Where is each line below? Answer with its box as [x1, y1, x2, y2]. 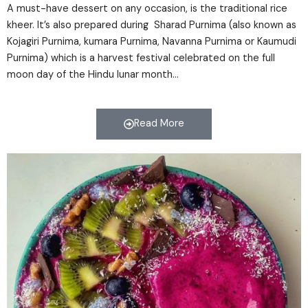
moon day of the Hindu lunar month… [7, 67, 179, 81]
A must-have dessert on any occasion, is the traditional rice [7, 1, 287, 15]
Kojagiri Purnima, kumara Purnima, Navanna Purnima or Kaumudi [7, 34, 296, 48]
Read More [133, 117, 184, 131]
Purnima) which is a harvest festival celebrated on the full [7, 51, 275, 65]
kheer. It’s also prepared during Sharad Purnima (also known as [7, 18, 296, 32]
